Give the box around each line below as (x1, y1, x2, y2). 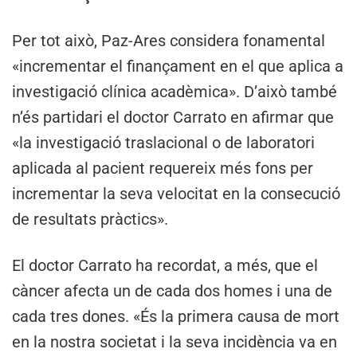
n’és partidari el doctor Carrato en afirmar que (12, 107, 334, 127)
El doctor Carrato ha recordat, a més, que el (12, 255, 318, 275)
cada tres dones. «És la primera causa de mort (12, 306, 339, 326)
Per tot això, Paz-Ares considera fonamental (12, 30, 325, 50)
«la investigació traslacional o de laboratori (12, 132, 315, 152)
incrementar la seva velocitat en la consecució (12, 183, 340, 203)
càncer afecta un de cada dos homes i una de (12, 280, 332, 300)
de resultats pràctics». (12, 209, 168, 229)
